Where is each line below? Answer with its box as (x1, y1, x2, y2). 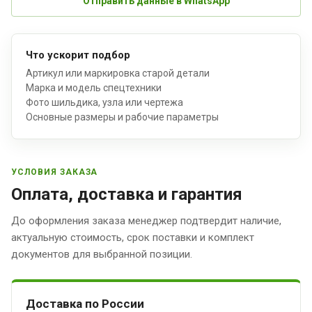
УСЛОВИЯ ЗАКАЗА (11, 166, 98, 177)
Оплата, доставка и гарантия (11, 184, 242, 204)
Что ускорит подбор (26, 48, 130, 61)
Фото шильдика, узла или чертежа (26, 96, 183, 108)
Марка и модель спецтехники (26, 81, 162, 93)
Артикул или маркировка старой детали (26, 67, 210, 79)
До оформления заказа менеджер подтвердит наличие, (11, 214, 281, 227)
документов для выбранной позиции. (11, 247, 192, 260)
